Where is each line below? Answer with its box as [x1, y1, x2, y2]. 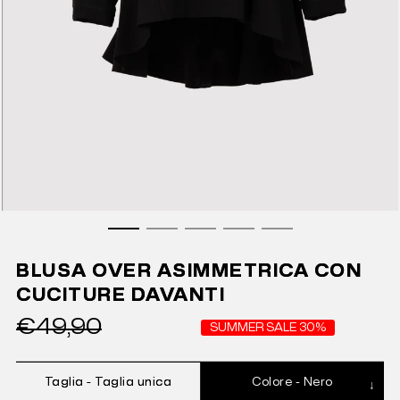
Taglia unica [95, 377, 172, 388]
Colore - [252, 377, 304, 388]
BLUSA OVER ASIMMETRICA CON [16, 263, 362, 280]
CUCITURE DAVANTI [16, 287, 225, 304]
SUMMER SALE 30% [210, 322, 326, 334]
